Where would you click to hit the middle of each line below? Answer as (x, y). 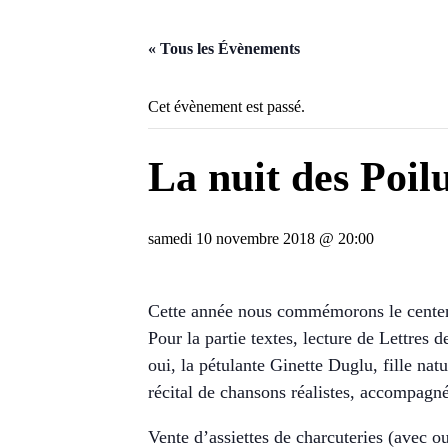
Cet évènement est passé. (226, 106)
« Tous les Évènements (224, 48)
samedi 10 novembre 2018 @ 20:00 (261, 238)
